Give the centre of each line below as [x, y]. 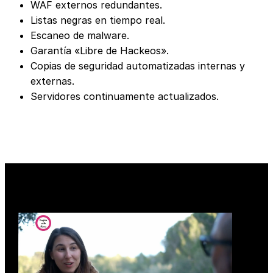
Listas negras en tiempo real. [98, 20]
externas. [53, 81]
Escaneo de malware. [80, 36]
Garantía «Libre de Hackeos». [100, 51]
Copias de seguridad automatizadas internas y [138, 66]
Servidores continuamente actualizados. [125, 97]
